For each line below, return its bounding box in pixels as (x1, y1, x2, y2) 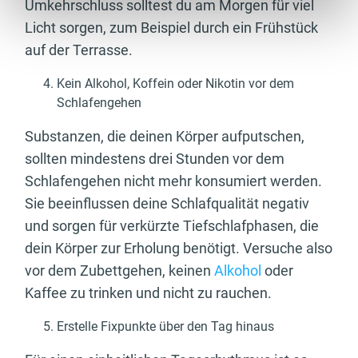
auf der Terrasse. (25, 41, 136, 58)
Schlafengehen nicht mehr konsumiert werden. (25, 172, 322, 189)
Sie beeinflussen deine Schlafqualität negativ (25, 194, 309, 212)
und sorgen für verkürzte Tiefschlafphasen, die (25, 217, 319, 234)
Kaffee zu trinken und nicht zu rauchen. (25, 284, 275, 301)
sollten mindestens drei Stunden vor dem (25, 149, 284, 167)
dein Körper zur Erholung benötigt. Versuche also (25, 239, 332, 257)
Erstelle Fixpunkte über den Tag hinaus (57, 318, 277, 334)
